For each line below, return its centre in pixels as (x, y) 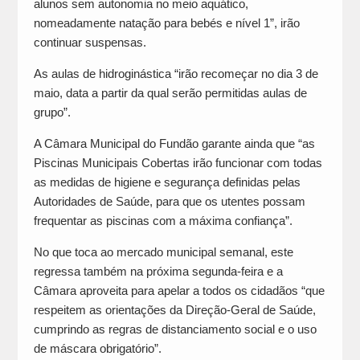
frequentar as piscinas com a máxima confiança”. (163, 221)
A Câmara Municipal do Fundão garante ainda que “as (174, 144)
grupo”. (52, 112)
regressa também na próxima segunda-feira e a (158, 272)
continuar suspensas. (90, 43)
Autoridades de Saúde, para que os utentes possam (169, 202)
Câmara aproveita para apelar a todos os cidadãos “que (179, 291)
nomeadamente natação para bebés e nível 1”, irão (166, 23)
